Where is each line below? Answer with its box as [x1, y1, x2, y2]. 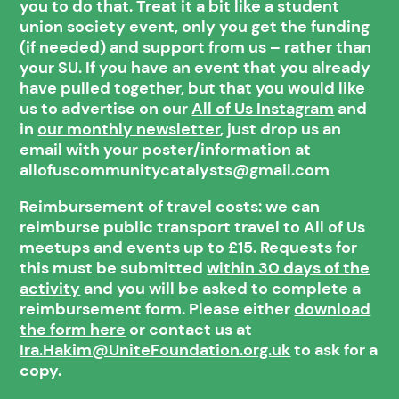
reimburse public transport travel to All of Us [20, 216, 366, 238]
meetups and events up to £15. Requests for [20, 236, 358, 258]
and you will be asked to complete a [80, 277, 362, 299]
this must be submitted [20, 256, 208, 279]
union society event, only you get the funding [20, 15, 370, 37]
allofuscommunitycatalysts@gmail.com [20, 159, 330, 181]
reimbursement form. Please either [20, 297, 295, 320]
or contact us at [126, 318, 253, 340]
